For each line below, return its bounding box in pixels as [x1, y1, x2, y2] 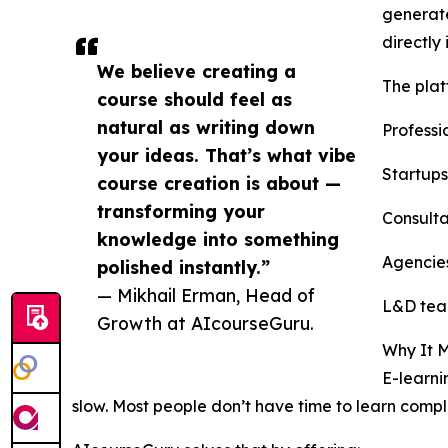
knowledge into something [97, 228, 339, 251]
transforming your [97, 200, 265, 223]
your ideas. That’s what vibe [97, 144, 356, 167]
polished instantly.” [97, 256, 270, 279]
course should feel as [97, 88, 292, 111]
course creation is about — [97, 172, 341, 195]
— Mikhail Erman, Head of [97, 284, 315, 307]
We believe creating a [97, 60, 296, 83]
